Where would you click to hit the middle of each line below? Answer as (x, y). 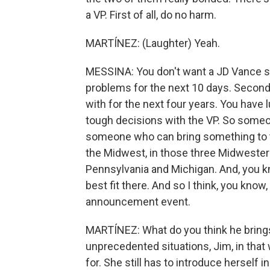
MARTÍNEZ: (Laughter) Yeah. (153, 43)
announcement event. (138, 202)
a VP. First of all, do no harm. (151, 15)
